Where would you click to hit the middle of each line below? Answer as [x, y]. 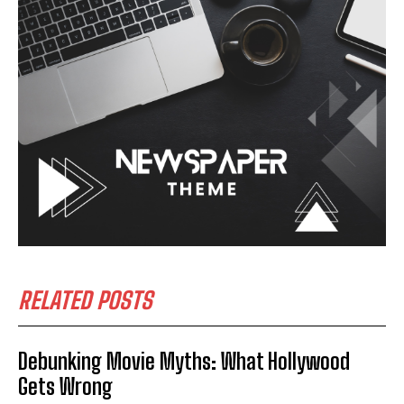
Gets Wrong [65, 386]
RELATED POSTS [85, 300]
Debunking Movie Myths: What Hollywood [184, 361]
